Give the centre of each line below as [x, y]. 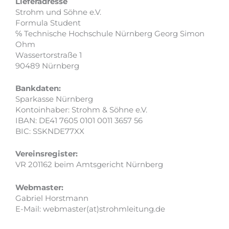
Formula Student [48, 23]
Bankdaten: [38, 89]
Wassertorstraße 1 [49, 55]
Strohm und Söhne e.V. [58, 12]
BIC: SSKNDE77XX [50, 132]
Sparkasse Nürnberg [54, 99]
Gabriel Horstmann [52, 198]
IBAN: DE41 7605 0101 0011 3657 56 [79, 121]
